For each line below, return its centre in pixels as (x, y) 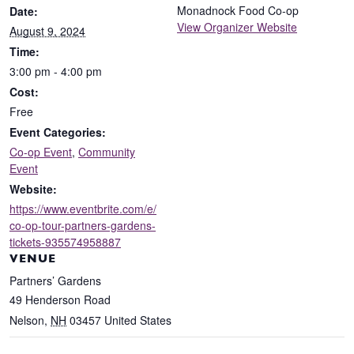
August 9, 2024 (47, 30)
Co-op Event (41, 151)
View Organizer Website (237, 26)
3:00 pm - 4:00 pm (56, 71)
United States (138, 320)
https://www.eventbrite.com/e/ (83, 208)
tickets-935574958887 (65, 241)
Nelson (27, 320)
